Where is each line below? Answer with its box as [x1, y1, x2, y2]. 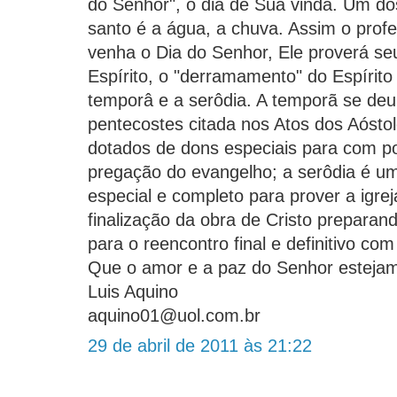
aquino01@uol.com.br [88, 306, 261, 326]
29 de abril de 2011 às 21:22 [88, 336, 312, 356]
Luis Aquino [88, 282, 178, 302]
